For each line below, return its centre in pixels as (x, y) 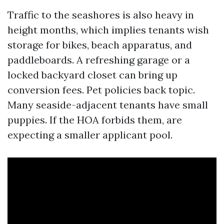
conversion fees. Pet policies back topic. (101, 90)
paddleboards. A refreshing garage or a (99, 60)
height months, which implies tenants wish (108, 30)
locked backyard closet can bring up (92, 75)
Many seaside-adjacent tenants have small (108, 105)
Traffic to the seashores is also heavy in (101, 15)
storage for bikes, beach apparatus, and (100, 45)
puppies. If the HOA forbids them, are (95, 120)
